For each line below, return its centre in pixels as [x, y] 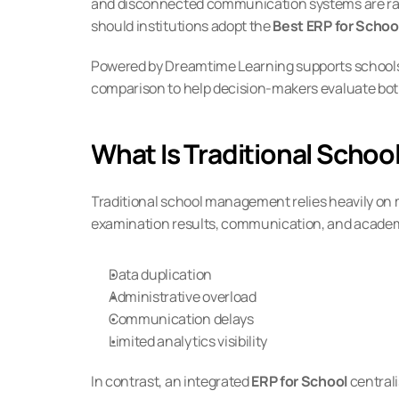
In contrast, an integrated [171, 381]
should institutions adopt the [182, 26]
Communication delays [181, 319]
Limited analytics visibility [188, 341]
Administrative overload [183, 297]
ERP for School [299, 381]
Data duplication [160, 274]
